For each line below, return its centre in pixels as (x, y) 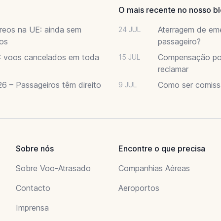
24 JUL (129, 29)
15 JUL (129, 57)
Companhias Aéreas (154, 168)
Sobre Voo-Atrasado (53, 168)
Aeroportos (139, 188)
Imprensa (32, 207)
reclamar (173, 69)
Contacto (33, 188)
